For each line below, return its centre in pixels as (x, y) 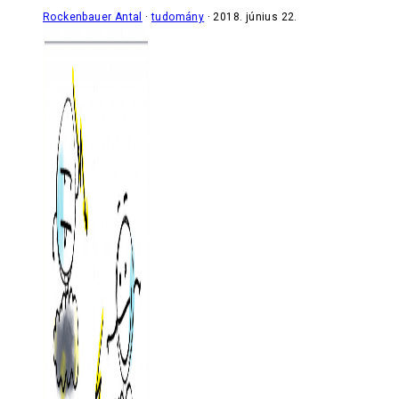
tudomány (178, 16)
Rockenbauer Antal (93, 16)
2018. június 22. (255, 16)
